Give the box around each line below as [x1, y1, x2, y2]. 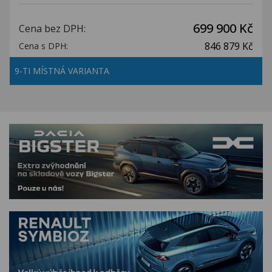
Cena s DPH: [19, 40, 68, 52]
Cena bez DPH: [19, 22, 86, 35]
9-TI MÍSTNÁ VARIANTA [15, 65, 112, 76]
